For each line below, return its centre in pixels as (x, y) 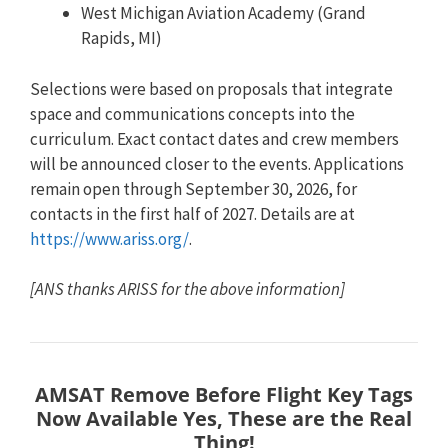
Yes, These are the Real (297, 418)
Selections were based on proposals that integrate (211, 88)
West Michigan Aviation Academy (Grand (223, 13)
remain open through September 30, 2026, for (193, 188)
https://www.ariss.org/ (109, 238)
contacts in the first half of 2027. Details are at (192, 213)
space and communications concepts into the (192, 113)
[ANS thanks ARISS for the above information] (187, 289)
